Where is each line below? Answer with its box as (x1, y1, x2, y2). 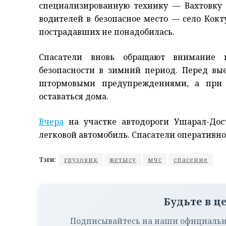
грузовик (64, 155, 98, 164)
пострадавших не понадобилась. (39, 26, 175, 37)
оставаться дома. (39, 90, 108, 102)
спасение (174, 155, 208, 164)
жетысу (109, 155, 136, 164)
